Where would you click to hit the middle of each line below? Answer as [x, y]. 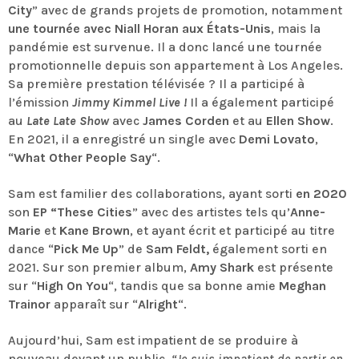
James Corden [186, 120]
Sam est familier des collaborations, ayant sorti [152, 193]
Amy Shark [222, 267]
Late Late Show [68, 120]
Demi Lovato [277, 139]
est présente [294, 267]
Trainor [29, 304]
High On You [73, 285]
